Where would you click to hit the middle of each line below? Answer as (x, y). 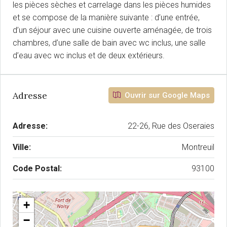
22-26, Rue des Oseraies (171, 126)
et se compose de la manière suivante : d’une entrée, (106, 17)
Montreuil (198, 147)
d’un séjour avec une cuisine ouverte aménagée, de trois (112, 30)
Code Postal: (37, 168)
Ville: (22, 147)
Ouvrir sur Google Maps (166, 95)
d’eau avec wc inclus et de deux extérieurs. (89, 55)
